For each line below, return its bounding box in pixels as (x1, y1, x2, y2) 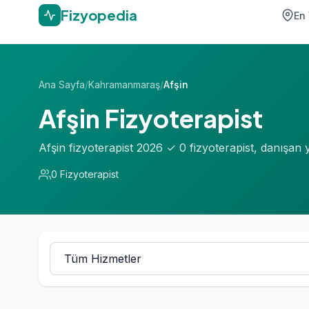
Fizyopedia (61, 6, 137, 23)
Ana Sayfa (39, 79, 85, 90)
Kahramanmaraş (88, 79, 160, 90)
